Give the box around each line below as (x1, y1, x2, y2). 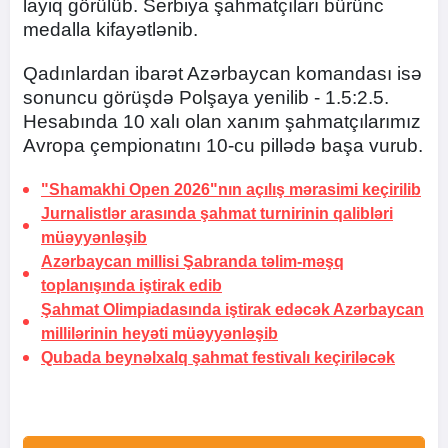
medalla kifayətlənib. (23, 19, 198, 41)
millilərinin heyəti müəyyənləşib (41, 325, 278, 343)
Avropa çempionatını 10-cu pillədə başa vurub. (23, 135, 423, 157)
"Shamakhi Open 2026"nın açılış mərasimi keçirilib (41, 181, 421, 199)
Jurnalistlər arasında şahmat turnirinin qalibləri (41, 205, 393, 223)
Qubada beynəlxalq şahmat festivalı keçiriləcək (41, 349, 395, 367)
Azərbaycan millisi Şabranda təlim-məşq (41, 253, 344, 271)
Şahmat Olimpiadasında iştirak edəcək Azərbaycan (41, 301, 424, 319)
